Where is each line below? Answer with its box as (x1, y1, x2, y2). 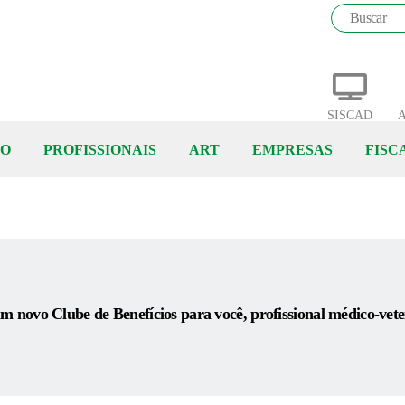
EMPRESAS (251, 141, 333, 157)
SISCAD (327, 108, 372, 122)
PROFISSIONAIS (42, 141, 156, 157)
